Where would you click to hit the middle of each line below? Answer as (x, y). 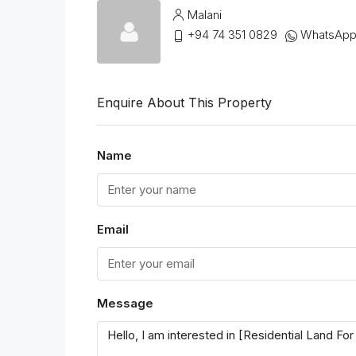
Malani (205, 15)
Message (125, 303)
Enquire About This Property (184, 102)
